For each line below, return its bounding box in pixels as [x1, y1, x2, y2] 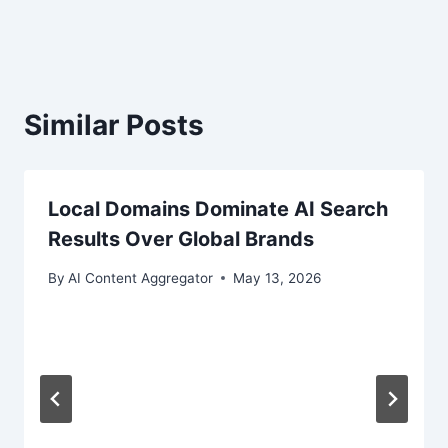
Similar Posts [24, 108, 204, 143]
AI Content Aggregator [68, 269, 214, 286]
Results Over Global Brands [48, 227, 314, 252]
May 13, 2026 [233, 269, 322, 286]
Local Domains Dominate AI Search [48, 197, 388, 222]
